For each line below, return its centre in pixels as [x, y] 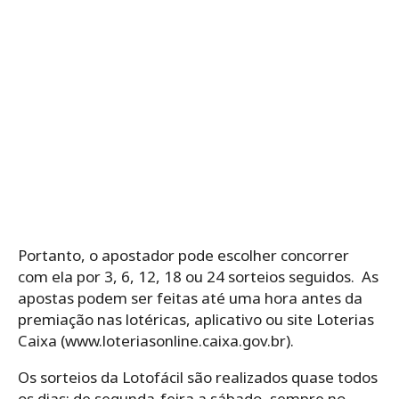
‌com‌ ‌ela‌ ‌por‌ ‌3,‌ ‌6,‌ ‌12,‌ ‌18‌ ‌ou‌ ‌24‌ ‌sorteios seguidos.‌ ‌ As [198, 276]
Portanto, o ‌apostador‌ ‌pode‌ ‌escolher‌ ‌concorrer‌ [183, 255]
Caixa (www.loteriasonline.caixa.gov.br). [156, 340]
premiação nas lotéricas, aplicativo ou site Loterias [196, 319]
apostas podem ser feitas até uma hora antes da [190, 297]
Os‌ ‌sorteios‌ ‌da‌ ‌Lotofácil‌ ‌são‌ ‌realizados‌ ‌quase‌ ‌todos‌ [198, 377]
